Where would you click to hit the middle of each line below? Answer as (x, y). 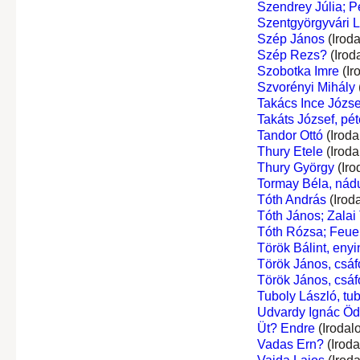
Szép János (290, 39)
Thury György (295, 167)
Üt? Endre (286, 328)
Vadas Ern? (290, 344)
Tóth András (291, 199)
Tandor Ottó (290, 135)
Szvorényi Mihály (306, 87)
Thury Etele (290, 151)
